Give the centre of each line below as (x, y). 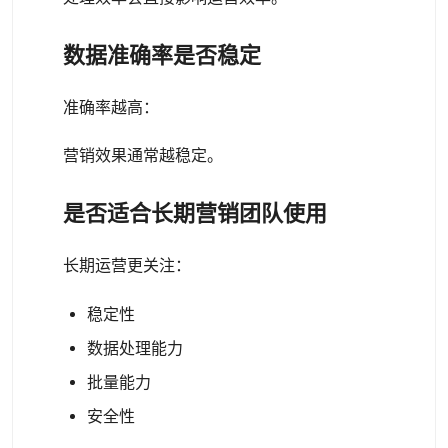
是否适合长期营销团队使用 (195, 213)
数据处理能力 (135, 348)
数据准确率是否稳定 (162, 55)
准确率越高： (111, 107)
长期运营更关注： (127, 265)
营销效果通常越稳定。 (143, 155)
